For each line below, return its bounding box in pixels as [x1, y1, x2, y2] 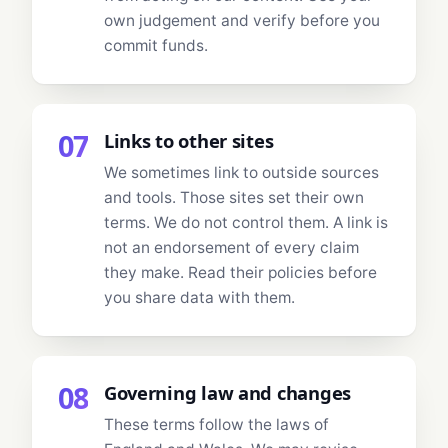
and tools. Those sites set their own [103, 188, 364, 208]
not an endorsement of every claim [103, 238, 359, 258]
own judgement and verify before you [103, 11, 380, 31]
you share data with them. [103, 288, 295, 308]
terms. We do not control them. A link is [103, 213, 388, 233]
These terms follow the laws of [103, 415, 329, 435]
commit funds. [103, 36, 208, 56]
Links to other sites [103, 127, 274, 153]
